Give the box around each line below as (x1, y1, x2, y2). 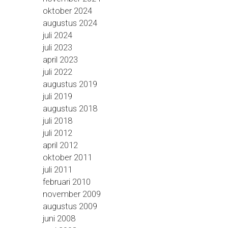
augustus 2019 (43, 79, 97, 89)
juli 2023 (43, 42, 72, 52)
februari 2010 (43, 177, 91, 187)
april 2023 (43, 54, 78, 65)
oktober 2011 (43, 152, 92, 162)
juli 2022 (43, 67, 72, 77)
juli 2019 (43, 91, 72, 101)
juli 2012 (43, 128, 72, 138)
